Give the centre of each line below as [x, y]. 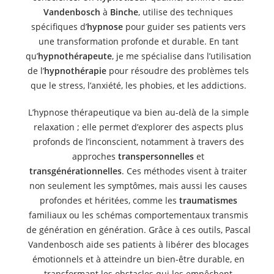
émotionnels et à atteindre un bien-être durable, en [138, 259]
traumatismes [208, 200]
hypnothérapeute [75, 56]
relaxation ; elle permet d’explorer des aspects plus [138, 127]
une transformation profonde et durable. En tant [138, 41]
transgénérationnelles [76, 171]
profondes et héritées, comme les [109, 200]
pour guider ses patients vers [184, 27]
